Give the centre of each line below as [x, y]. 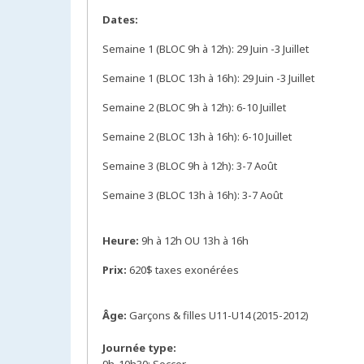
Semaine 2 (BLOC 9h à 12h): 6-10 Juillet [194, 108]
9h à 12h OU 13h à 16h [195, 241]
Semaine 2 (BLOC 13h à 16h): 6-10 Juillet [197, 137]
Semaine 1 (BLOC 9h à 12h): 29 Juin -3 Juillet [206, 49]
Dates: [120, 20]
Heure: [122, 241]
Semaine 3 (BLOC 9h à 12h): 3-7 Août [190, 166]
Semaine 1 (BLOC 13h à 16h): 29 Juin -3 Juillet [208, 78]
